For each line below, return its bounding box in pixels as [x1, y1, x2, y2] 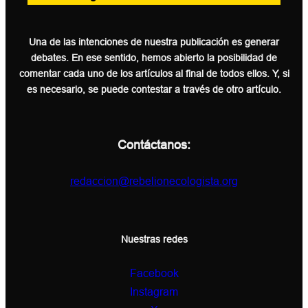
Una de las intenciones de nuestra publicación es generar [29, 37, 279, 48]
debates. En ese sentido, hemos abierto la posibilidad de [31, 53, 277, 64]
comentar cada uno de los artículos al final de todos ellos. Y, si [19, 69, 289, 80]
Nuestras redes [120, 234, 188, 245]
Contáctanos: [118, 138, 190, 153]
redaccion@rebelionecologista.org [70, 175, 238, 188]
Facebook [129, 267, 179, 279]
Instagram [130, 285, 178, 298]
